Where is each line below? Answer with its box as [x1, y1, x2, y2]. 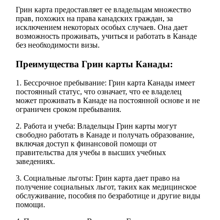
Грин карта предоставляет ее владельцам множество [16, 5, 191, 14]
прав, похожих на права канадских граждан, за [16, 14, 173, 23]
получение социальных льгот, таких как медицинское [16, 183, 196, 192]
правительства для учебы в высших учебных [16, 148, 166, 157]
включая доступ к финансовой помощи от [16, 139, 157, 148]
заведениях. [16, 157, 55, 166]
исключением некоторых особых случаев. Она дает [16, 23, 188, 32]
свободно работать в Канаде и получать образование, [16, 131, 194, 139]
